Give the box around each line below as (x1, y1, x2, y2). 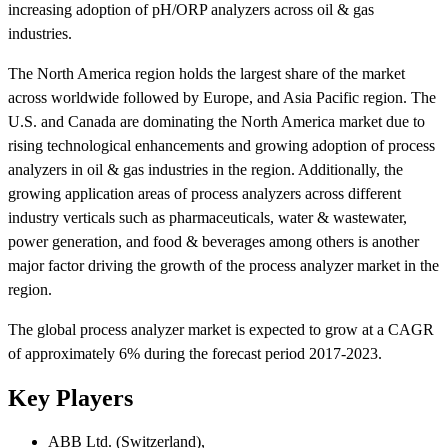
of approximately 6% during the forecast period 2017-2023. (8, 344, 382, 362)
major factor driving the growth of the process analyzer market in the (8, 256, 439, 274)
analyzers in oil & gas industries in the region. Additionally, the (8, 160, 403, 178)
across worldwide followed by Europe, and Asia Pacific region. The (8, 88, 436, 106)
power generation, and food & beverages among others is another (8, 232, 419, 250)
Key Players (8, 384, 133, 411)
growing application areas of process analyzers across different (8, 184, 401, 202)
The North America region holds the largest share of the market (8, 64, 405, 82)
